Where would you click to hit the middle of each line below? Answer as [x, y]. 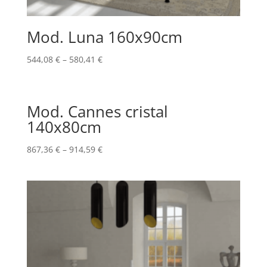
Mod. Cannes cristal [97, 111]
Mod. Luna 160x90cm [104, 37]
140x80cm [64, 127]
